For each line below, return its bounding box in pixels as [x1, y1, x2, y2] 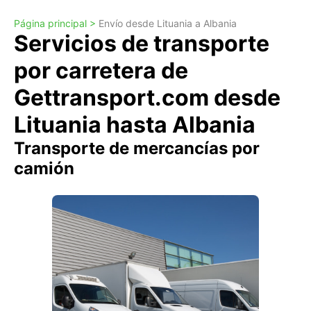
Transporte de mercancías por [14, 138, 260, 158]
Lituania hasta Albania [14, 111, 255, 138]
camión [14, 158, 74, 178]
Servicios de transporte [14, 30, 269, 57]
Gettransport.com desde [14, 84, 280, 111]
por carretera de [14, 57, 188, 84]
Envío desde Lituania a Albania [99, 17, 237, 29]
